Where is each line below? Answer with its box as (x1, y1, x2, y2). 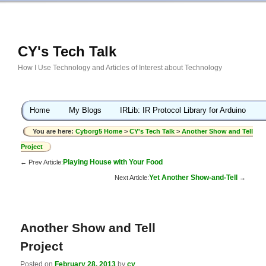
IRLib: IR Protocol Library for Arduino (120, 105, 246, 115)
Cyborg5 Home (75, 128, 124, 135)
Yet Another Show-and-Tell (148, 173, 237, 182)
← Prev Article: (20, 158, 64, 166)
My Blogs (68, 105, 102, 115)
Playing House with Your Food (63, 157, 163, 166)
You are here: (33, 128, 75, 135)
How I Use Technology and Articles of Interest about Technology (18, 63, 222, 72)
